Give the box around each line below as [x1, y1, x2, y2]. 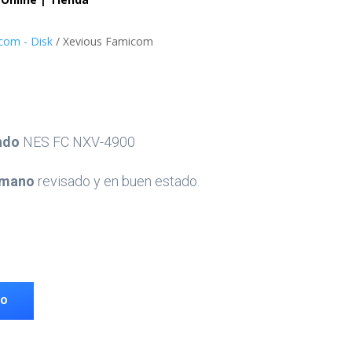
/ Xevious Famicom [52, 33, 153, 49]
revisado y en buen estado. [34, 173, 200, 190]
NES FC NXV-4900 [19, 134, 135, 151]
